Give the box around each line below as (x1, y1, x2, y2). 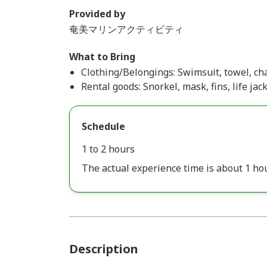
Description (69, 241, 138, 257)
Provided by (69, 7, 125, 20)
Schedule (82, 120, 125, 133)
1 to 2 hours (82, 142, 135, 156)
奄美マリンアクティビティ (69, 23, 184, 36)
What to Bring (69, 50, 135, 63)
